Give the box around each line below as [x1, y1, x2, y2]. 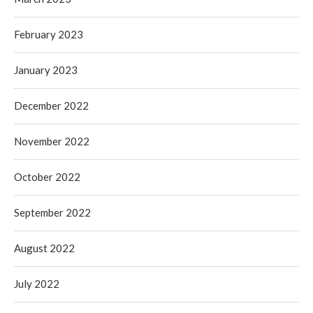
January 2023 [14, 64, 78, 76]
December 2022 [14, 99, 89, 112]
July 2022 [14, 277, 59, 290]
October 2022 [14, 170, 80, 183]
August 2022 [14, 242, 75, 254]
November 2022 [14, 135, 89, 147]
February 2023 [14, 28, 83, 41]
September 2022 [14, 206, 91, 219]
